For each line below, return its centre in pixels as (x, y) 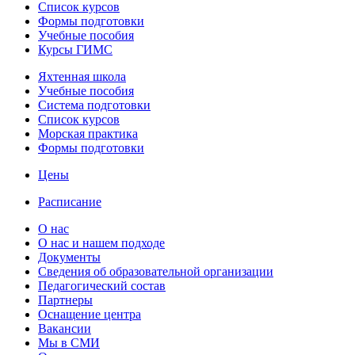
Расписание (70, 201)
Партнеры (65, 300)
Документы (69, 257)
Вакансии (65, 328)
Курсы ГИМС (75, 49)
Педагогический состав (102, 285)
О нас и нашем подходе (101, 242)
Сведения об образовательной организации (156, 271)
